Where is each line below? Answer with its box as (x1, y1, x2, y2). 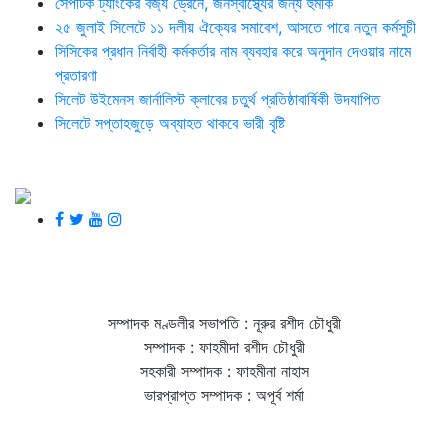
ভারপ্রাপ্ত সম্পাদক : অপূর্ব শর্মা (144, 384, 304, 405)
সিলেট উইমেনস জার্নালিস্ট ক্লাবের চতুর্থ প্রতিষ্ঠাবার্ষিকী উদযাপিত (55, 88, 380, 109)
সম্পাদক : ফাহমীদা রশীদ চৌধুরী (143, 336, 305, 357)
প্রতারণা (55, 64, 97, 85)
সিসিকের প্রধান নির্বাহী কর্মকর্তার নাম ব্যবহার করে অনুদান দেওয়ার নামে (55, 40, 411, 61)
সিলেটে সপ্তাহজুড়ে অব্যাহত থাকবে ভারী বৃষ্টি (55, 112, 285, 133)
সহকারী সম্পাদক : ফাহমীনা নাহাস (139, 360, 309, 381)
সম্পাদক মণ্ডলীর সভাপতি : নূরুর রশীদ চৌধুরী (107, 312, 341, 333)
